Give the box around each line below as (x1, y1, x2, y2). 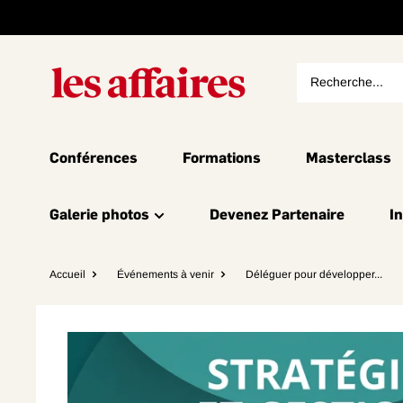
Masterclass (306, 149, 391, 166)
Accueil (49, 268, 85, 281)
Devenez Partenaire (210, 206, 345, 222)
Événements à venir (117, 268, 214, 281)
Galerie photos (49, 206, 149, 222)
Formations (183, 149, 261, 166)
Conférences (49, 149, 138, 166)
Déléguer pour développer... (246, 268, 382, 281)
